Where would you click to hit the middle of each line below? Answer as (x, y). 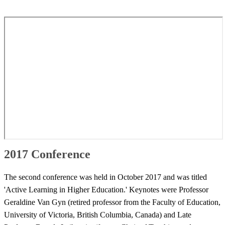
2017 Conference (47, 154)
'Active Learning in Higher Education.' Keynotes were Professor (106, 190)
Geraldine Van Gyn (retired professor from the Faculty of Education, (112, 202)
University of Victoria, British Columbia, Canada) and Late (98, 215)
